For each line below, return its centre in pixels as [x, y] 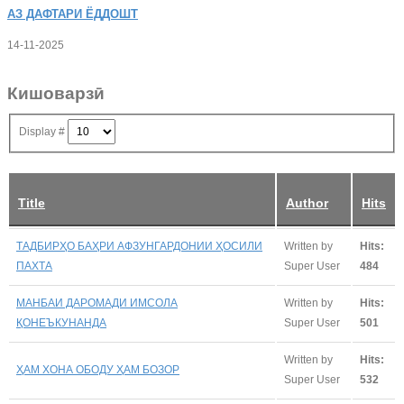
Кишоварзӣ [56, 93]
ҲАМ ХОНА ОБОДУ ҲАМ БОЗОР [98, 369]
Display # [43, 132]
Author [307, 202]
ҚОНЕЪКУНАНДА [61, 322]
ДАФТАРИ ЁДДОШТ [80, 14]
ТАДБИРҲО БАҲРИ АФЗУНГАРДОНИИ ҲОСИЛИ [139, 246]
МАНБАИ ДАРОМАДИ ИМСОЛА [97, 303]
